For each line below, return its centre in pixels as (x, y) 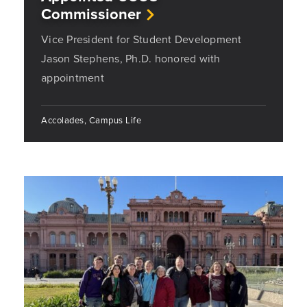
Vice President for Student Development (142, 39)
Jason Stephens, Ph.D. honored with (131, 59)
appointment (73, 78)
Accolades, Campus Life (91, 120)
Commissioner (91, 14)
